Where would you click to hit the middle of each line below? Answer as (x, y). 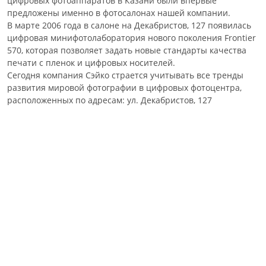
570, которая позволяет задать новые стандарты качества (127, 50)
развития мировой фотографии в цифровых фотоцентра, (124, 88)
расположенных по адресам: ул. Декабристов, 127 (110, 100)
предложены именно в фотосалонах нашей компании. (119, 13)
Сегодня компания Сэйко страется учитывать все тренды (125, 75)
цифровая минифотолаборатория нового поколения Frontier (132, 38)
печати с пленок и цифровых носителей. (91, 63)
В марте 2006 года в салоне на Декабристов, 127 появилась (129, 25)
